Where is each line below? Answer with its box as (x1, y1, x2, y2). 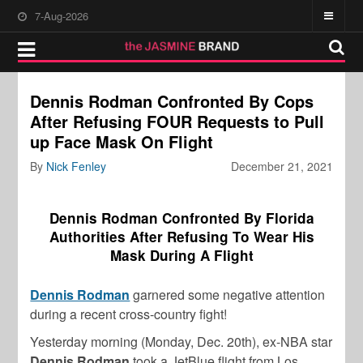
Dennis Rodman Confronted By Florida (49, 208, 314, 228)
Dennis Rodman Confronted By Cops (30, 89, 314, 113)
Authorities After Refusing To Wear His (49, 227, 314, 246)
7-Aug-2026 (35, 8, 89, 23)
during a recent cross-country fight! (30, 305, 228, 323)
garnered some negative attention (133, 285, 326, 304)
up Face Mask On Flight (30, 130, 214, 153)
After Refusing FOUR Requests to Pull (30, 109, 325, 133)
